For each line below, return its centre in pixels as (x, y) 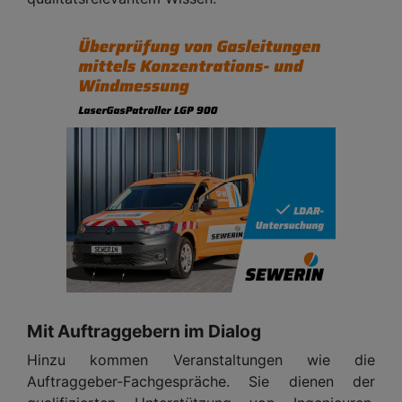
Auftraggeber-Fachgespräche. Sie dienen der (201, 381)
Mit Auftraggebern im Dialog (144, 331)
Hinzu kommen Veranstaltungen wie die (201, 359)
